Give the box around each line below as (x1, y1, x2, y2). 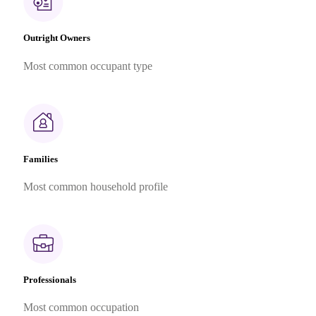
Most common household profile (23, 180, 168, 193)
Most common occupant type (23, 59, 152, 72)
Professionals (23, 274, 76, 286)
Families (23, 153, 58, 164)
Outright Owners (23, 32, 90, 44)
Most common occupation (23, 301, 139, 314)
